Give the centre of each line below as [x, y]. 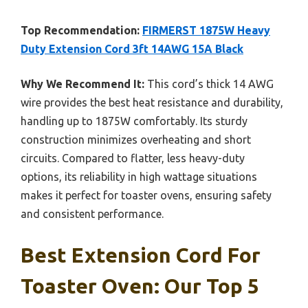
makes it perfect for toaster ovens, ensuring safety [146, 195]
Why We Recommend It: [82, 84]
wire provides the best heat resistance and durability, [152, 102]
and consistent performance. [92, 213]
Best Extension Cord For [141, 255]
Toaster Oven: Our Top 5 [140, 286]
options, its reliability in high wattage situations [139, 176]
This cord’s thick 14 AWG [209, 84]
